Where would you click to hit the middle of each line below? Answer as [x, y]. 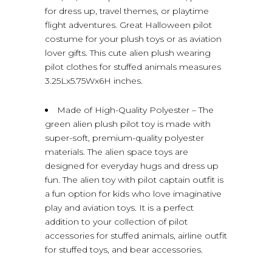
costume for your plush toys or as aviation [133, 39]
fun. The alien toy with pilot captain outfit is [134, 180]
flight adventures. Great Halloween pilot [128, 25]
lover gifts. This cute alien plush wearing [128, 53]
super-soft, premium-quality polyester [124, 138]
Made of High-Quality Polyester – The [135, 110]
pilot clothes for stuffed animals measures [133, 67]
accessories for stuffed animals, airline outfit [136, 236]
